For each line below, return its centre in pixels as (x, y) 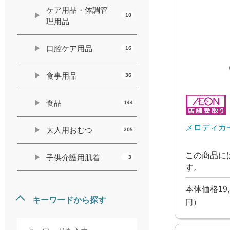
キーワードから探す (69, 199)
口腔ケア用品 (69, 48)
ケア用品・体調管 (77, 9)
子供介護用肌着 (73, 157)
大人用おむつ (69, 130)
